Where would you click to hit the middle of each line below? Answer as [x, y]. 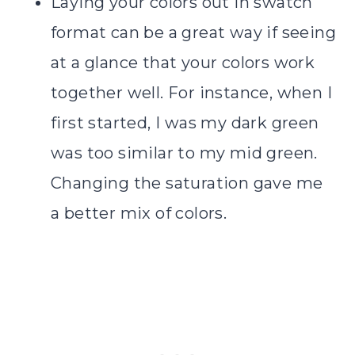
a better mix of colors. [139, 213]
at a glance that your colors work [183, 62]
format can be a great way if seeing [193, 32]
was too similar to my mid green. [184, 153]
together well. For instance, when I [191, 92]
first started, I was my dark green [185, 122]
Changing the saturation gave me [187, 183]
